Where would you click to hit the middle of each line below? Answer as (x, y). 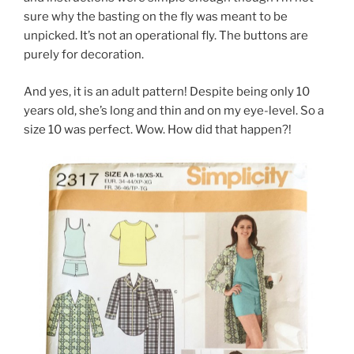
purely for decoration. (84, 55)
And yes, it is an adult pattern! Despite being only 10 (167, 91)
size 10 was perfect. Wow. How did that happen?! (158, 129)
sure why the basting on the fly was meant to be (156, 17)
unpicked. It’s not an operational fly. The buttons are (166, 36)
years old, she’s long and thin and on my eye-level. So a (174, 110)
